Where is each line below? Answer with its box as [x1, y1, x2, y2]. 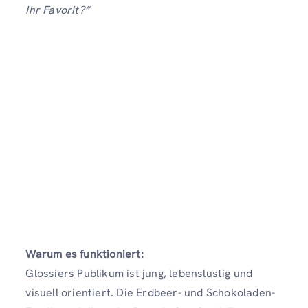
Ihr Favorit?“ [25, 2, 89, 17]
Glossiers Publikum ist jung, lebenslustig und [25, 265, 253, 280]
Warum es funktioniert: [25, 246, 144, 261]
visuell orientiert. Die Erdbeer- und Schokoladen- [25, 285, 276, 300]
